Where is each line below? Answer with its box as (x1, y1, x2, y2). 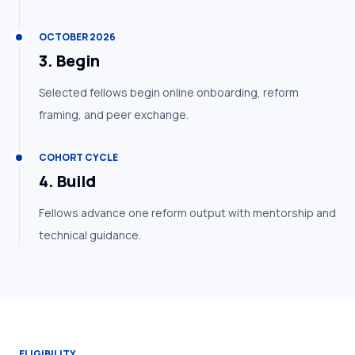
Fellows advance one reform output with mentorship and (39, 205, 336, 220)
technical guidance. (39, 227, 141, 242)
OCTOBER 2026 (39, 30, 116, 44)
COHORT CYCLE (39, 151, 118, 164)
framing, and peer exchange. (39, 107, 189, 122)
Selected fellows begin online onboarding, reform (39, 85, 299, 100)
